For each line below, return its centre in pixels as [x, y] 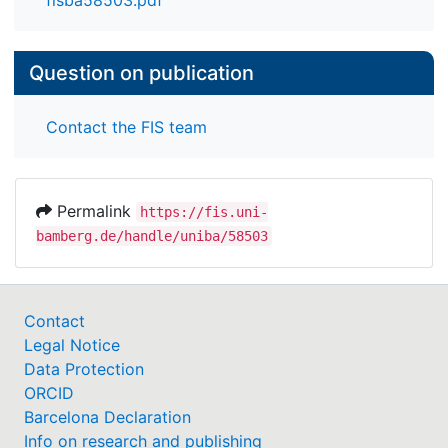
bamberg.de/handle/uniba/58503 [152, 235]
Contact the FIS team [126, 126]
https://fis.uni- [204, 211]
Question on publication [141, 73]
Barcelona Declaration [107, 416]
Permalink [94, 210]
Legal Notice [72, 344]
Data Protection [84, 368]
